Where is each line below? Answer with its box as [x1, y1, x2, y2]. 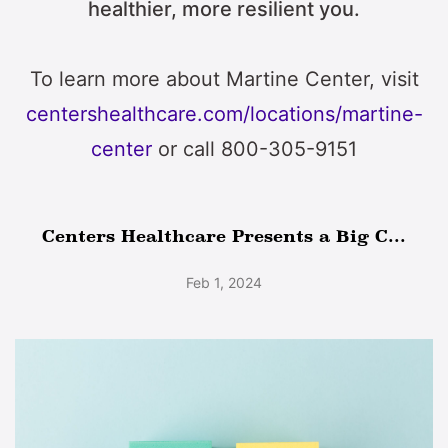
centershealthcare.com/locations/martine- [25, 102, 423, 127]
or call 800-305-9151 [152, 137, 357, 162]
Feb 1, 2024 [186, 274, 262, 292]
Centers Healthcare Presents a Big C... [42, 226, 406, 247]
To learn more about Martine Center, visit [29, 67, 419, 92]
